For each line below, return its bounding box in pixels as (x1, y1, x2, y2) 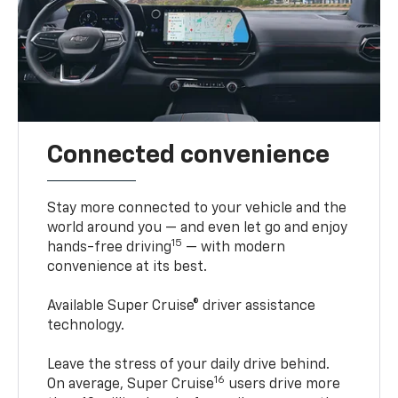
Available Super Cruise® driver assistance (47, 299, 316, 314)
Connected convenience (47, 143, 330, 169)
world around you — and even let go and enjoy (47, 221, 348, 236)
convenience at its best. (47, 260, 208, 275)
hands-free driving (47, 241, 172, 256)
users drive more (225, 378, 341, 393)
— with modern (182, 241, 286, 256)
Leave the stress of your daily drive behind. (47, 358, 330, 373)
